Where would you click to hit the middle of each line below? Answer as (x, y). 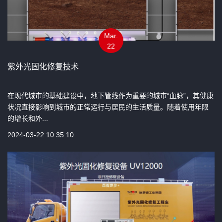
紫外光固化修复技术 (43, 66)
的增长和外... (28, 118)
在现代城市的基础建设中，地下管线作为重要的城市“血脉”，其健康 (111, 95)
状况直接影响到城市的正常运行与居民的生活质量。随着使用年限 (108, 107)
